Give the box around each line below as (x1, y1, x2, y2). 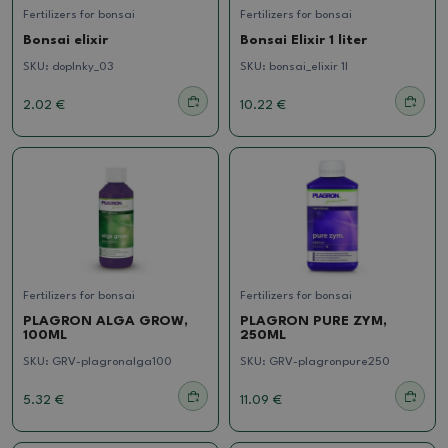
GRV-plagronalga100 (52, 355, 172, 368)
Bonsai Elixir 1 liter (240, 34, 367, 48)
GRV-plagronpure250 (269, 355, 390, 368)
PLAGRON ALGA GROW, (23, 314, 188, 328)
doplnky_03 (52, 61, 114, 74)
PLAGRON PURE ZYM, (240, 314, 387, 328)
